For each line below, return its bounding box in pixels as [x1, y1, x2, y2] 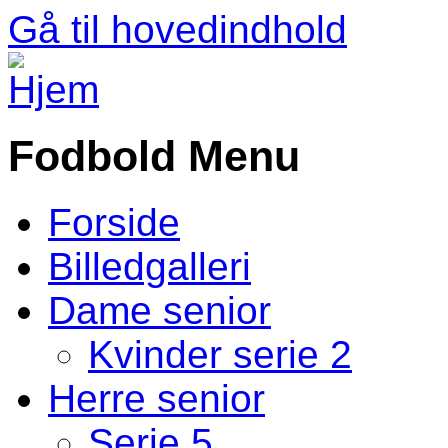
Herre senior [48, 376, 265, 420]
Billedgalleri [48, 244, 251, 288]
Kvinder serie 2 [88, 332, 352, 376]
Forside [48, 200, 180, 244]
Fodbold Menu [8, 131, 300, 180]
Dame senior [48, 288, 271, 332]
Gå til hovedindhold [8, 8, 347, 51]
